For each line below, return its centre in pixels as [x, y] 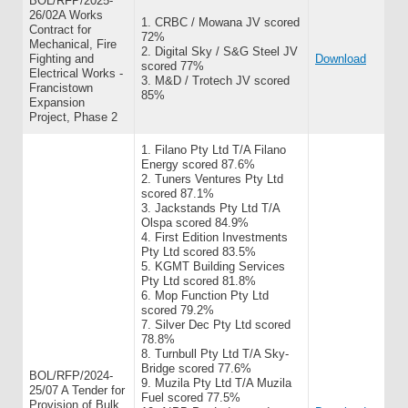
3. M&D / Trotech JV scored [215, 81]
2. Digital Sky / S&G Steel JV [219, 51]
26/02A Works [66, 15]
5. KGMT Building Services [213, 266]
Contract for [60, 30]
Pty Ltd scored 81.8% [199, 281]
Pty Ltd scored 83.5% [199, 252]
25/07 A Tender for [77, 390]
